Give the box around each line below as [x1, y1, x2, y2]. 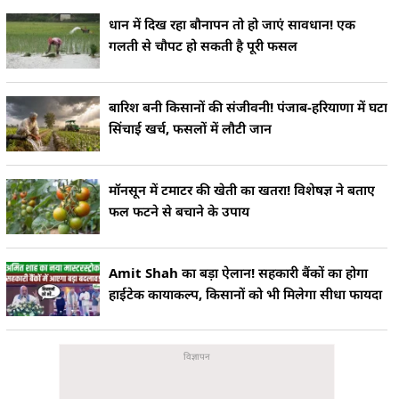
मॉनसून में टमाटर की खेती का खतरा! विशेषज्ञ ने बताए [109, 180, 375, 199]
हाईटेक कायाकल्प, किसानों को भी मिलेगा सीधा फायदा [109, 284, 382, 303]
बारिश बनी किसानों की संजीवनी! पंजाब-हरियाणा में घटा [109, 98, 387, 116]
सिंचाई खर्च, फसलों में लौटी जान [109, 119, 272, 137]
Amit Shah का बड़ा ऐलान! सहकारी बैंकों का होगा [109, 263, 368, 281]
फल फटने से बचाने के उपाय [109, 201, 249, 220]
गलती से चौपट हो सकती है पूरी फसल [109, 37, 297, 55]
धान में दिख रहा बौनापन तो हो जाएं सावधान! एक [109, 15, 355, 34]
